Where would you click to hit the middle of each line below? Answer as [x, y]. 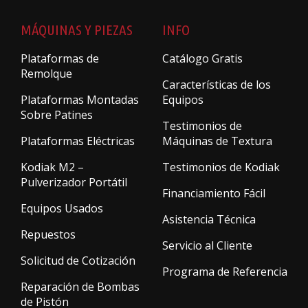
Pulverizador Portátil [74, 182]
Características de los [217, 84]
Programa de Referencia [225, 271]
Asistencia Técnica [209, 219]
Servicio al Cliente [207, 245]
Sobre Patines [57, 114]
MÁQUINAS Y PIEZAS [77, 30]
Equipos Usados [62, 208]
